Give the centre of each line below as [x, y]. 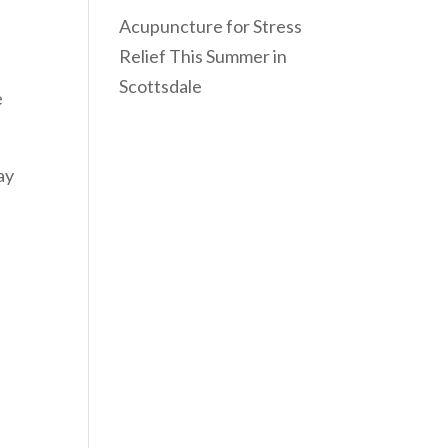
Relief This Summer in [203, 55]
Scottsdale [161, 85]
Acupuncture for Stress [211, 25]
